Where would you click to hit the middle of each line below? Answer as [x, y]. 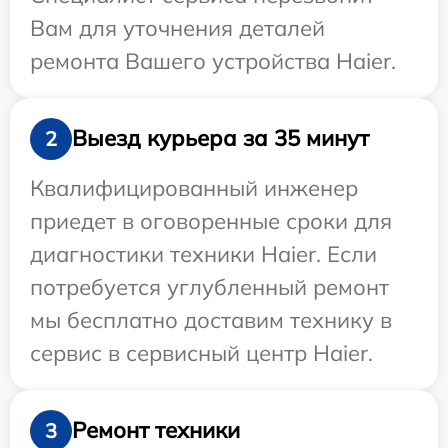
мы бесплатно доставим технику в [211, 319]
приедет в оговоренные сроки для [211, 220]
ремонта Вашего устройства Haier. [213, 60]
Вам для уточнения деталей [177, 27]
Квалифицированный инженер [194, 187]
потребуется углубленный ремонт [209, 286]
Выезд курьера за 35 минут [220, 138]
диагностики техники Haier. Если [203, 253]
